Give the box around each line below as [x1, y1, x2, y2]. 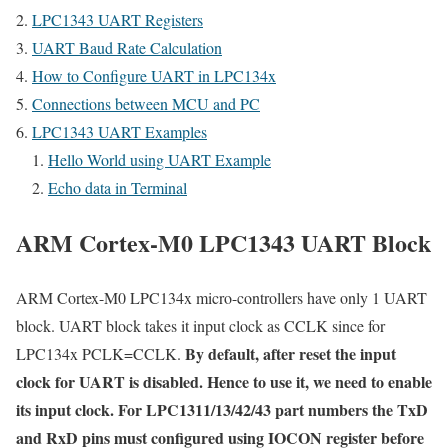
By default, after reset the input [181, 341, 396, 365]
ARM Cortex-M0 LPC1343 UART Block [16, 224, 431, 260]
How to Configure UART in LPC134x [32, 65, 276, 86]
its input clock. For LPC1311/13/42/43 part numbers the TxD [16, 397, 428, 421]
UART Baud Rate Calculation [32, 37, 222, 58]
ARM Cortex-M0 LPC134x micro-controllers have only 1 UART [16, 286, 427, 308]
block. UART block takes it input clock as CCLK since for [16, 314, 385, 336]
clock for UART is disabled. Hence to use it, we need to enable [16, 369, 432, 393]
